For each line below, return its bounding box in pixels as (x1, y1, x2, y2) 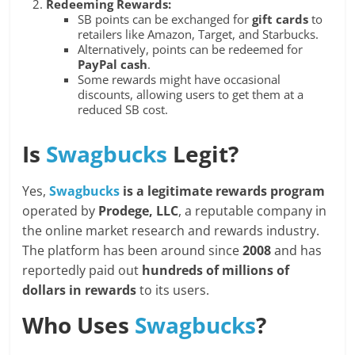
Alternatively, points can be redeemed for (78, 41, 303, 58)
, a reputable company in (178, 202, 327, 220)
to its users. (136, 281, 210, 300)
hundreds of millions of (142, 261, 290, 280)
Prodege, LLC (98, 202, 179, 220)
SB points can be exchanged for (78, 11, 253, 28)
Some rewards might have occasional (78, 71, 281, 88)
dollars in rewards (22, 281, 137, 300)
